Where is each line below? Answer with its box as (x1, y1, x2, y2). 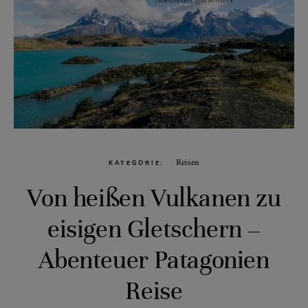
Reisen (176, 156, 199, 168)
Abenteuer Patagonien (38, 245, 269, 276)
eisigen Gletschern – (47, 214, 261, 245)
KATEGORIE (108, 158, 161, 167)
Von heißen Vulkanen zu (27, 183, 281, 214)
